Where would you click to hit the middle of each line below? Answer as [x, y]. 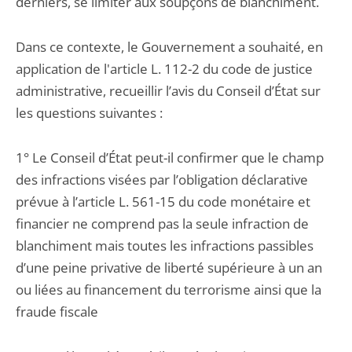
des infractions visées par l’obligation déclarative [162, 180]
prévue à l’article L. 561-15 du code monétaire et [163, 202]
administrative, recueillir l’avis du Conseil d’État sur [168, 91]
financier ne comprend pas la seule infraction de [162, 224]
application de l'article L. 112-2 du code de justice [164, 69]
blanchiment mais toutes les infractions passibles [165, 246]
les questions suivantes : [89, 113]
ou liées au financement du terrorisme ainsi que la [169, 290]
